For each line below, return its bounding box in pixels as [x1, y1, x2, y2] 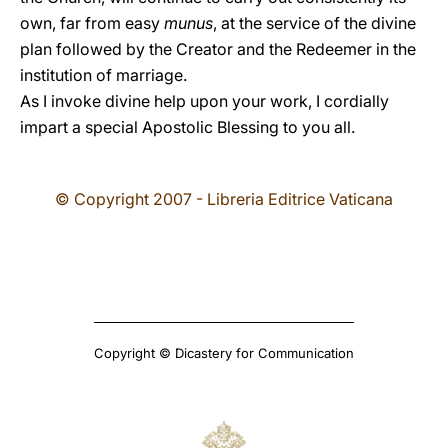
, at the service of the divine [213, 13, 416, 33]
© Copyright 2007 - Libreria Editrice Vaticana [55, 189, 393, 209]
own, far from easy [20, 13, 164, 33]
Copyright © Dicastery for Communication [94, 345, 354, 361]
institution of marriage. [20, 65, 187, 85]
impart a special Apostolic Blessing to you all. [20, 117, 355, 137]
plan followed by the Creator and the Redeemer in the [20, 39, 416, 59]
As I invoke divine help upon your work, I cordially [20, 91, 389, 111]
